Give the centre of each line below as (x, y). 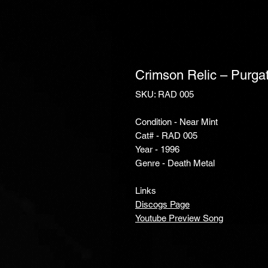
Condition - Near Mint (176, 122)
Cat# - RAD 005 (166, 135)
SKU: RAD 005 (165, 94)
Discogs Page (162, 204)
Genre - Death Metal (175, 163)
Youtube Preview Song (179, 218)
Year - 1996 (157, 149)
